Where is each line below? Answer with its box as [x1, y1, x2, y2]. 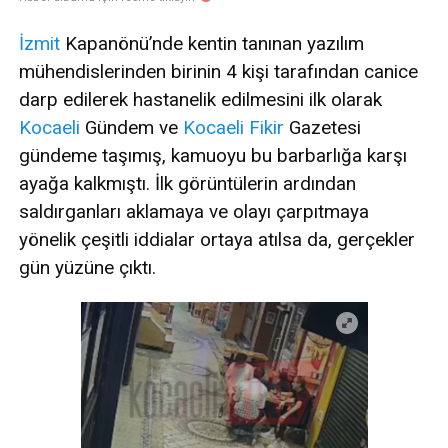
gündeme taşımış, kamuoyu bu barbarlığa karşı [19, 144, 407, 168]
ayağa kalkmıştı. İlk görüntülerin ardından [19, 172, 356, 196]
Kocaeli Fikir [183, 116, 284, 140]
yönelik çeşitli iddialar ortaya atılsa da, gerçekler [19, 228, 415, 252]
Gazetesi [284, 116, 361, 140]
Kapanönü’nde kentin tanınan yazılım [60, 32, 364, 56]
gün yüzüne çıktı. [19, 256, 156, 280]
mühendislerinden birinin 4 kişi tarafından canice [19, 60, 418, 84]
